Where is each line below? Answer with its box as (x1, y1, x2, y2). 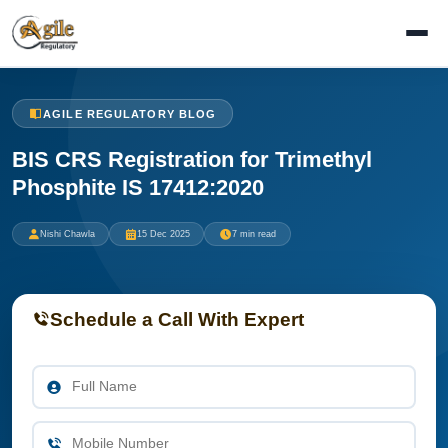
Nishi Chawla (39, 228, 95, 239)
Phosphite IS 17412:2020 (12, 174, 264, 200)
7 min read (231, 228, 276, 239)
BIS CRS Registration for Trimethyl (12, 146, 372, 172)
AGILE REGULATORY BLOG (43, 107, 217, 120)
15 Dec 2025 (136, 228, 190, 239)
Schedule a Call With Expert (50, 308, 304, 330)
